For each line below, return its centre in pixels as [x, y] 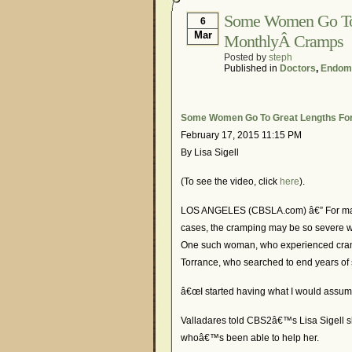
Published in [252, 68]
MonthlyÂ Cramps [284, 41]
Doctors [298, 68]
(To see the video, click [230, 181]
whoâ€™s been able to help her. [250, 338]
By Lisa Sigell [210, 152]
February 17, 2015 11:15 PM [241, 135]
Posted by [246, 57]
